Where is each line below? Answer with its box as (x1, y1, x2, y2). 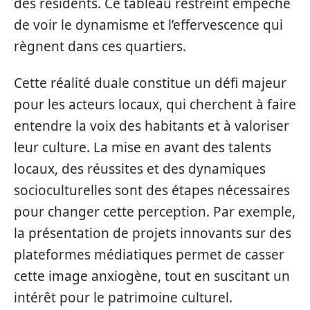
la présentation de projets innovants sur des (14, 224, 291, 242)
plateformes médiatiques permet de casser (14, 246, 284, 264)
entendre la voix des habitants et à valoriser (14, 117, 289, 135)
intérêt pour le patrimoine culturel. (14, 289, 232, 307)
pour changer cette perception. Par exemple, (14, 203, 295, 221)
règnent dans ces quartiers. (14, 37, 186, 55)
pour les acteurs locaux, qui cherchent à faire (14, 95, 296, 113)
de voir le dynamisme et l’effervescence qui (14, 15, 283, 34)
